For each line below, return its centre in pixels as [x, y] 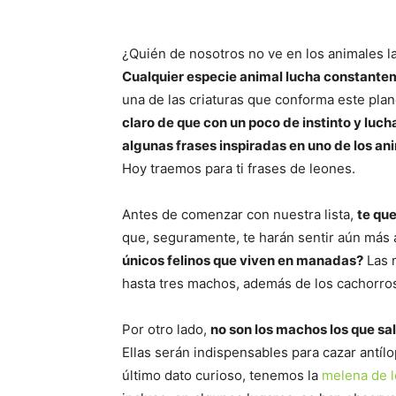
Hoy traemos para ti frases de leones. [239, 168]
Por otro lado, [166, 329]
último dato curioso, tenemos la [222, 375]
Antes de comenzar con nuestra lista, [240, 214]
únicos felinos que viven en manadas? [243, 260]
